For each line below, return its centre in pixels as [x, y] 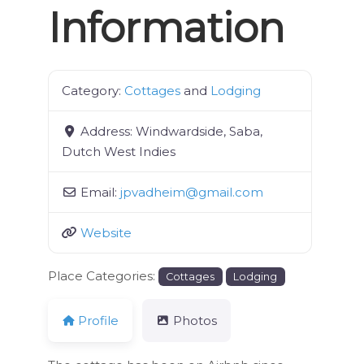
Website [106, 232]
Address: [108, 131]
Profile [99, 321]
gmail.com [231, 192]
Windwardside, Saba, [199, 131]
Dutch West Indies [119, 151]
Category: [93, 90]
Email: [101, 192]
